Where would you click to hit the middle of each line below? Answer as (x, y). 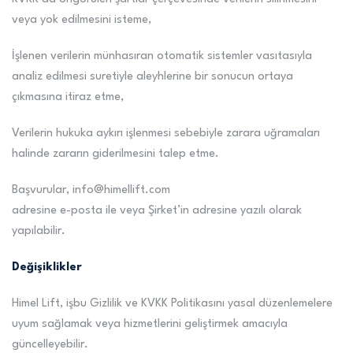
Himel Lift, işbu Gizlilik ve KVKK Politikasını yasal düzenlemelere (172, 304)
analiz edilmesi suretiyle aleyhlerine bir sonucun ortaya (152, 77)
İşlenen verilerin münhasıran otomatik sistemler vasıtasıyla (162, 56)
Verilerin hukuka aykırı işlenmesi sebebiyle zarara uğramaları (166, 134)
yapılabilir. (39, 231)
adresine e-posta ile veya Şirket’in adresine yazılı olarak (157, 211)
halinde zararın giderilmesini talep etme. (115, 154)
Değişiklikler (47, 268)
